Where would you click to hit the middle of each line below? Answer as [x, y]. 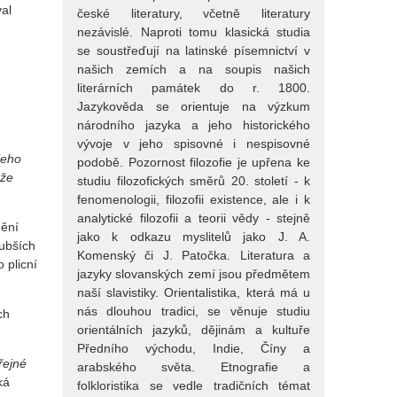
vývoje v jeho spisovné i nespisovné [194, 144]
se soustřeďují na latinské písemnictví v [194, 51]
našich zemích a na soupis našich [194, 70]
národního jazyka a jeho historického [194, 125]
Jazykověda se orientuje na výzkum [194, 107]
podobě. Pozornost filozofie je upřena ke [194, 163]
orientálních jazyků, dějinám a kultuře [194, 330]
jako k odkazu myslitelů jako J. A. [194, 237]
